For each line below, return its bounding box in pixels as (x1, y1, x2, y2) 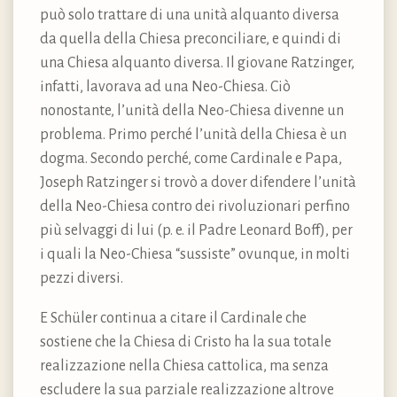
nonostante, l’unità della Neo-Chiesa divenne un (40, 102, 344, 119)
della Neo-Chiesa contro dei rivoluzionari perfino (40, 198, 350, 214)
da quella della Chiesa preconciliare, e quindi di (40, 30, 341, 47)
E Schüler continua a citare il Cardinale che (40, 309, 307, 326)
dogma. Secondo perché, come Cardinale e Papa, (40, 150, 342, 167)
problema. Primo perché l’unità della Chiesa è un (40, 126, 346, 143)
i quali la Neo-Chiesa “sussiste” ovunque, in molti (40, 245, 350, 262)
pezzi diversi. (40, 269, 123, 286)
